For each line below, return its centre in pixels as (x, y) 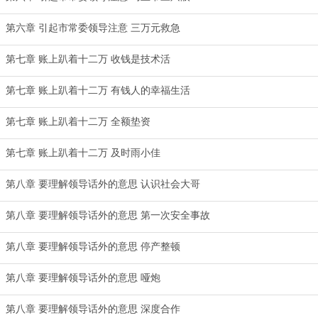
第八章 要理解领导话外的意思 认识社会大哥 (103, 184)
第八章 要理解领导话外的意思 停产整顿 (93, 246)
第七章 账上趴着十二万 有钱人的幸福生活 (98, 90)
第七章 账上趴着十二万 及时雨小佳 (83, 153)
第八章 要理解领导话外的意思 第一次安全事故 (108, 215)
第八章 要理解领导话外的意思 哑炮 (83, 278)
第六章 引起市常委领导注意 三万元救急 (93, 28)
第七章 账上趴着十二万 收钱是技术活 (88, 59)
